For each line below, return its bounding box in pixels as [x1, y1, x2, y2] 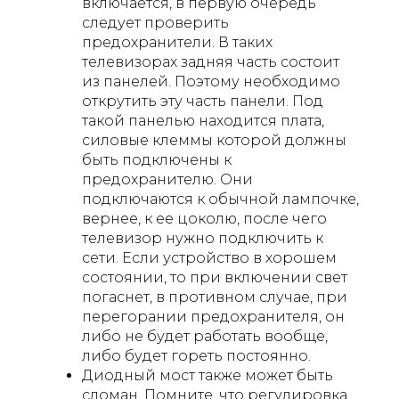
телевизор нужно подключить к [82, 229, 323, 247]
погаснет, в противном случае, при [82, 288, 347, 305]
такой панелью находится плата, [82, 111, 324, 129]
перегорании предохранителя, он [82, 307, 345, 325]
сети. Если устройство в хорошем [82, 248, 337, 266]
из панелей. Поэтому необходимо [82, 72, 340, 90]
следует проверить [82, 13, 229, 31]
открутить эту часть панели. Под [82, 92, 323, 110]
